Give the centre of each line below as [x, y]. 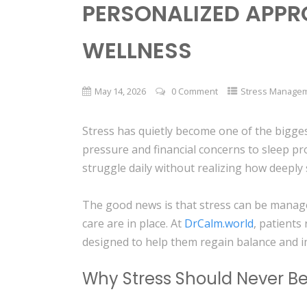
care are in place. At [134, 223]
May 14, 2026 [121, 91]
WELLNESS [137, 51]
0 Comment [195, 91]
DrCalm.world [219, 223]
